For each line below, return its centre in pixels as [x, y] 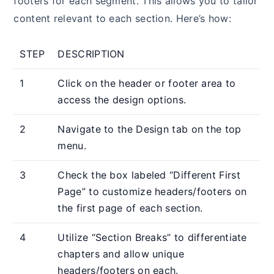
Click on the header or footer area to [147, 83]
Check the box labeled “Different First [149, 175]
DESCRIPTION [91, 54]
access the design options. [122, 99]
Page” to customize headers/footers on [152, 191]
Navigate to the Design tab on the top [150, 129]
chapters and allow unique [121, 254]
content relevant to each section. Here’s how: [122, 18]
